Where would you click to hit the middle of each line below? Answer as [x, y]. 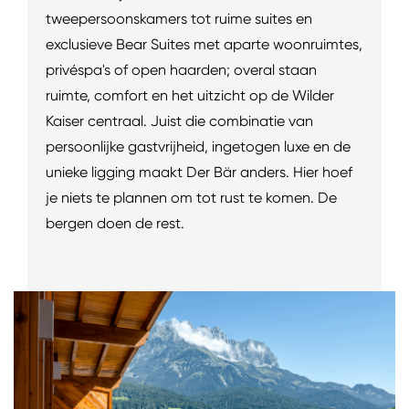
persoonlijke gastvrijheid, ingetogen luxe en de [198, 146]
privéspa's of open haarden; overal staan [181, 69]
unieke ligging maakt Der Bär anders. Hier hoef [199, 172]
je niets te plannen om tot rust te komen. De [191, 197]
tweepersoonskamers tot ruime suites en [179, 18]
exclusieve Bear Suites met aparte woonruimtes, [204, 44]
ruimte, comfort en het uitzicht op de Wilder [190, 95]
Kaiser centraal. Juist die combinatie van [179, 121]
